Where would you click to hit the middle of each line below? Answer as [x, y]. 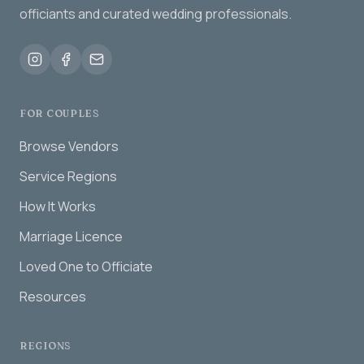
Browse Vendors [69, 146]
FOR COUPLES [60, 113]
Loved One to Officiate [86, 266]
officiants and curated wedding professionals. [156, 14]
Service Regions [68, 176]
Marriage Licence [71, 236]
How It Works [58, 206]
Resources [53, 297]
